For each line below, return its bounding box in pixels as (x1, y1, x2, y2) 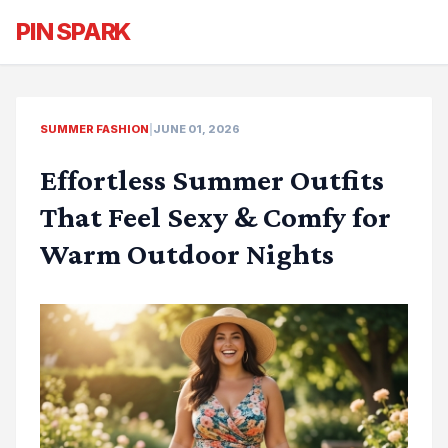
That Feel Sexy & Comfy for (40, 200, 391, 233)
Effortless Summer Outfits (40, 163, 384, 196)
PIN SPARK (16, 17, 131, 46)
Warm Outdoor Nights (40, 237, 334, 270)
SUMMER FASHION (40, 122, 149, 136)
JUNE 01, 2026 (153, 122, 240, 136)
